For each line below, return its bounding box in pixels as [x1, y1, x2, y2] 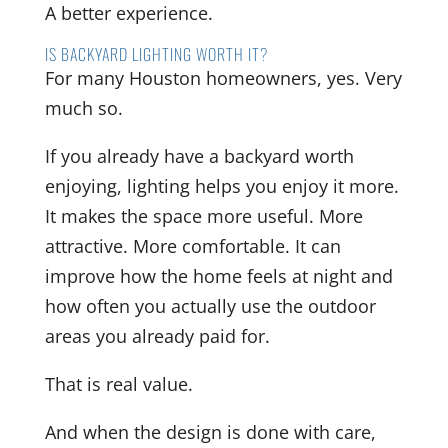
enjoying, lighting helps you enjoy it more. [44, 174, 399, 199]
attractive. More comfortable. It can [44, 234, 341, 259]
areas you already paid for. [44, 324, 270, 349]
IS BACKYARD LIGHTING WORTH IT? [44, 42, 268, 67]
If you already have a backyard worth [44, 144, 354, 169]
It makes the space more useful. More [44, 204, 363, 229]
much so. [44, 96, 123, 121]
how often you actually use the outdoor [44, 294, 376, 319]
